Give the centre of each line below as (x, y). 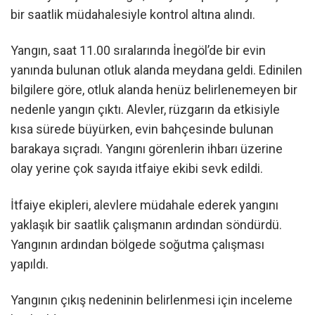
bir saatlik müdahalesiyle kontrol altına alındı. (133, 14)
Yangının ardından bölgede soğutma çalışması (137, 244)
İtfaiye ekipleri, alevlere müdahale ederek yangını (144, 205)
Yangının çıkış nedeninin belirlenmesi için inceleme (152, 300)
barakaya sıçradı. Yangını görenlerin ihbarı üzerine (147, 149)
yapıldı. (30, 264)
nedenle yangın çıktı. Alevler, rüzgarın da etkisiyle (145, 110)
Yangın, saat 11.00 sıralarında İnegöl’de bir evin (138, 51)
